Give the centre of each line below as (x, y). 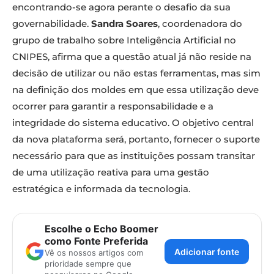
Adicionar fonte (207, 251)
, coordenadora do (200, 24)
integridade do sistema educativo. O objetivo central (133, 123)
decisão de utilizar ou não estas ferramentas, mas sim (136, 73)
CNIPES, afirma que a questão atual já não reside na (132, 57)
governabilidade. (52, 24)
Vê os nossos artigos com (94, 253)
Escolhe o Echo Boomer (102, 229)
